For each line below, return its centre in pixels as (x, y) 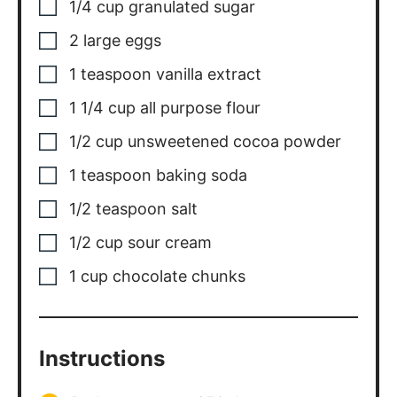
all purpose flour (201, 108)
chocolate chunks (179, 276)
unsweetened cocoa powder (235, 142)
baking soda (202, 175)
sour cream (170, 243)
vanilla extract (209, 74)
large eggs (123, 41)
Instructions (102, 359)
